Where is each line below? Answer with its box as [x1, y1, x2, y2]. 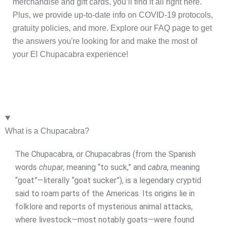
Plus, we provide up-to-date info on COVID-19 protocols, [13, 11, 213, 20]
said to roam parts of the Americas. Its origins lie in [15, 189, 195, 199]
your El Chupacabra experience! [13, 50, 128, 59]
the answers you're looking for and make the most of [13, 37, 197, 46]
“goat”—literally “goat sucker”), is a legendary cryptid [15, 176, 201, 186]
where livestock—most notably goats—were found [15, 215, 194, 225]
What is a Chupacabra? [5, 127, 89, 136]
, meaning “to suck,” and [63, 162, 148, 173]
